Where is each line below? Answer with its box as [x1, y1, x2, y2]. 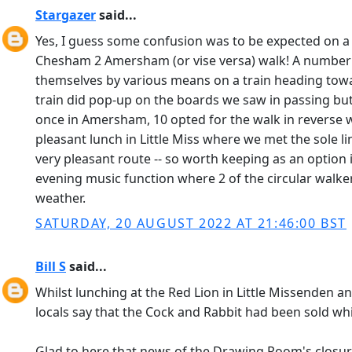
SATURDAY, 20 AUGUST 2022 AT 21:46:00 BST [35, 214, 346, 232]
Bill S [35, 258, 66, 275]
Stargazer [35, 6, 96, 24]
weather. [35, 189, 86, 207]
